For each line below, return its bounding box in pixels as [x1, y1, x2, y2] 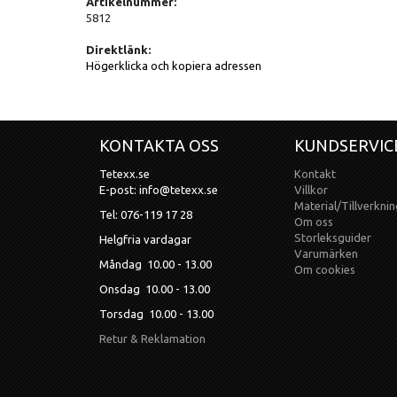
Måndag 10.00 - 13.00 [99, 257, 212, 270]
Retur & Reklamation [99, 331, 206, 345]
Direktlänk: [86, 43, 151, 56]
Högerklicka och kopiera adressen [86, 58, 261, 72]
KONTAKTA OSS [99, 136, 219, 154]
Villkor [294, 183, 329, 196]
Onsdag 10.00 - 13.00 [99, 282, 210, 295]
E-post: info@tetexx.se [99, 183, 218, 196]
